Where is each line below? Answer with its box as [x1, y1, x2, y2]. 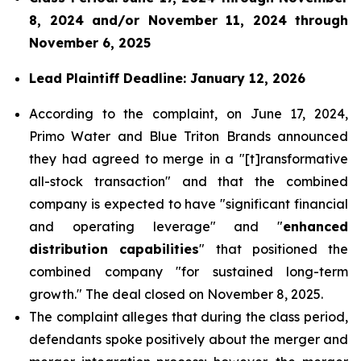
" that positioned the [199, 241, 348, 257]
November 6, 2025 [29, 35, 155, 51]
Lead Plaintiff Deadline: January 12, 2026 [29, 70, 305, 86]
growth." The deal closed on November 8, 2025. [29, 286, 323, 302]
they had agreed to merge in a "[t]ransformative [29, 151, 348, 167]
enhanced [283, 218, 348, 234]
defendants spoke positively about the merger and [29, 331, 348, 347]
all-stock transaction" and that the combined [29, 173, 348, 189]
